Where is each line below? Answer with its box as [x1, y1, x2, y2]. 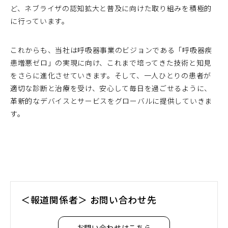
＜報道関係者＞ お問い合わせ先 [21, 193, 157, 206]
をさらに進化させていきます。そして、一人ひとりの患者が [10, 70, 211, 80]
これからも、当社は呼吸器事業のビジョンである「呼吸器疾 [10, 45, 212, 55]
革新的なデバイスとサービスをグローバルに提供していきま [10, 96, 212, 106]
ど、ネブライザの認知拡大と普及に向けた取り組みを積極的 [10, 3, 212, 13]
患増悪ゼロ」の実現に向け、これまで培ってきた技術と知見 [10, 58, 211, 68]
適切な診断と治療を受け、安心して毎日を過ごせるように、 [10, 83, 212, 93]
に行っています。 [10, 16, 69, 26]
